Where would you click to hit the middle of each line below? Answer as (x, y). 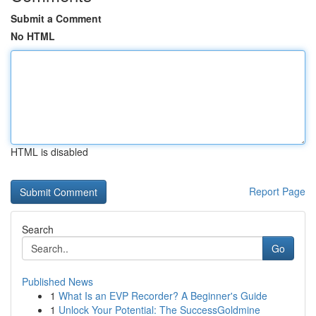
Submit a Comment (56, 18)
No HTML (33, 36)
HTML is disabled (49, 152)
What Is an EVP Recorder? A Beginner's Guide (163, 296)
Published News (57, 281)
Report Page (277, 191)
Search (38, 229)
